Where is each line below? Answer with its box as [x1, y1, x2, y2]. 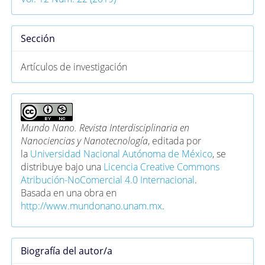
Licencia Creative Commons [104, 160, 220, 173]
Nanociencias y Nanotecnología [21, 134, 148, 147]
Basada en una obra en [21, 186, 117, 199]
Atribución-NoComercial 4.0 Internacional [21, 173, 195, 186]
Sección [21, 31, 56, 45]
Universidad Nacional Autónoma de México [30, 147, 213, 160]
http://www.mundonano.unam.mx [21, 199, 163, 212]
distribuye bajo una [21, 160, 104, 173]
